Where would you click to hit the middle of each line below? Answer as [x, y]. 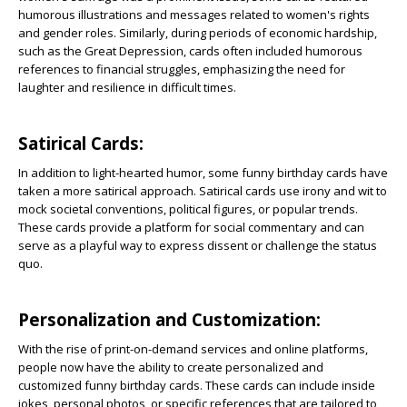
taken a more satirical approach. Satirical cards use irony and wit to [203, 191]
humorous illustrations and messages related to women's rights [194, 15]
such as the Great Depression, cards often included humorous [190, 51]
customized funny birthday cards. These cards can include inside [197, 386]
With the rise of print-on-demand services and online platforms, [193, 349]
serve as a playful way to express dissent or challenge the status [198, 246]
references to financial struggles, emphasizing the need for [182, 69]
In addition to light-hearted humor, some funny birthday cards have [203, 173]
